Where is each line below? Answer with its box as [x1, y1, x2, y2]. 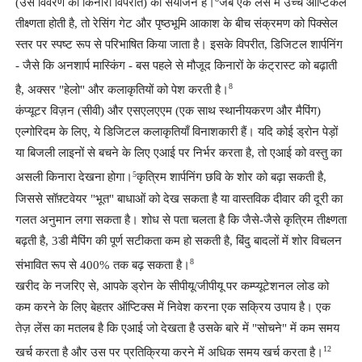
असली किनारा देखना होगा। [15, 170, 133, 184]
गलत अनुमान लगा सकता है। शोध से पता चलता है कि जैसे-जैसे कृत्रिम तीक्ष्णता [15, 213, 347, 226]
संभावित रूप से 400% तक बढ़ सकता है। [15, 258, 190, 271]
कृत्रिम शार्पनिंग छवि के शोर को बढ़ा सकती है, [136, 170, 326, 184]
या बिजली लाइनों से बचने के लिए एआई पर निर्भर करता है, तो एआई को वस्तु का [15, 146, 342, 160]
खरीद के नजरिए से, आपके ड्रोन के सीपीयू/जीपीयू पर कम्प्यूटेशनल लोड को [15, 279, 329, 293]
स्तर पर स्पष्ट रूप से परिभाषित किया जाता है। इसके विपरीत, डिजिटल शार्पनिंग [15, 37, 343, 51]
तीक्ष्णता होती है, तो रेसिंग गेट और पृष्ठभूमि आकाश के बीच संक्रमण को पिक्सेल [15, 16, 338, 30]
